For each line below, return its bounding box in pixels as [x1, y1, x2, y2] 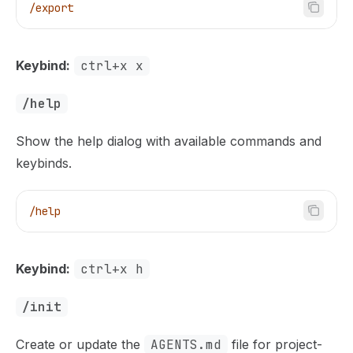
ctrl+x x [80, 58, 143, 74]
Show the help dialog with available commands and [16, 133, 321, 149]
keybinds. [16, 155, 72, 171]
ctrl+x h [80, 261, 143, 277]
